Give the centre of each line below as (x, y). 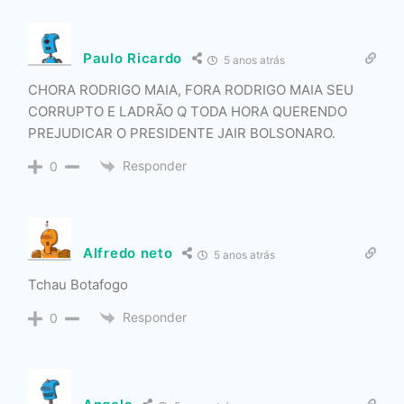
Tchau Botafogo (78, 284)
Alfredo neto (128, 253)
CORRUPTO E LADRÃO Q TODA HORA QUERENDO (188, 111)
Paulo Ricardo (133, 58)
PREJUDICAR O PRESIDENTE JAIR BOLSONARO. (182, 133)
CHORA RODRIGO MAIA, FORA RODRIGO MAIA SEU (191, 89)
